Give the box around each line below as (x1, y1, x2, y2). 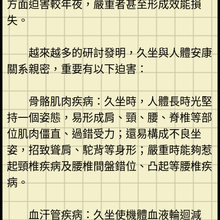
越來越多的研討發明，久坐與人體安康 (28, 45, 212, 60)
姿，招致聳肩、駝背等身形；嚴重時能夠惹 (6, 142, 212, 158)
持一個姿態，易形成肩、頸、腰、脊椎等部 (6, 110, 212, 125)
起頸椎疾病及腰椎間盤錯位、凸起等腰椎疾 (6, 158, 212, 174)
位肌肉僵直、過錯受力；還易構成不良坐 (6, 126, 201, 141)
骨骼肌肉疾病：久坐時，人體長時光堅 (28, 93, 212, 109)
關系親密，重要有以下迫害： (6, 61, 147, 77)
